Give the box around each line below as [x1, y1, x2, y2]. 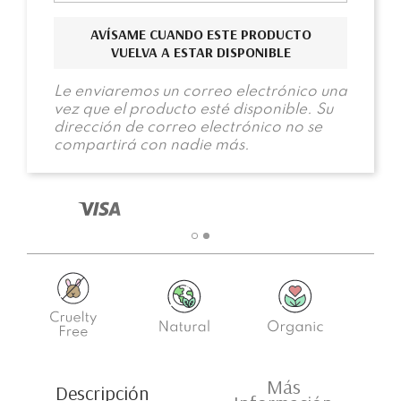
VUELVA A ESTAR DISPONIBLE [110, 42, 291, 61]
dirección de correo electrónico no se [54, 119, 322, 135]
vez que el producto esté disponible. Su [54, 101, 333, 117]
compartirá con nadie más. [54, 137, 250, 153]
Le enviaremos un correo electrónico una [54, 83, 347, 99]
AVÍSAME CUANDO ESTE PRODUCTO [90, 24, 311, 43]
